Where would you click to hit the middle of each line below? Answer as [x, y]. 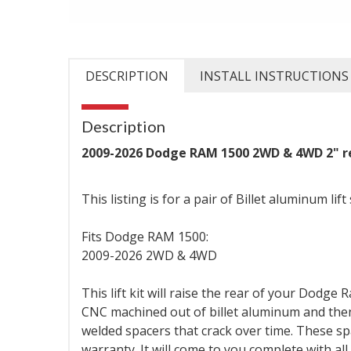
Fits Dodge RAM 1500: [145, 237]
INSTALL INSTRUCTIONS [274, 76]
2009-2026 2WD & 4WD [149, 255]
